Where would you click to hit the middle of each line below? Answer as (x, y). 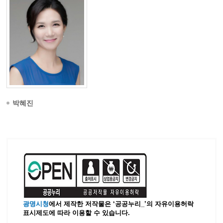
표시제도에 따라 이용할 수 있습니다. (77, 213)
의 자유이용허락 (170, 204)
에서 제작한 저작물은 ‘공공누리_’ (98, 204)
